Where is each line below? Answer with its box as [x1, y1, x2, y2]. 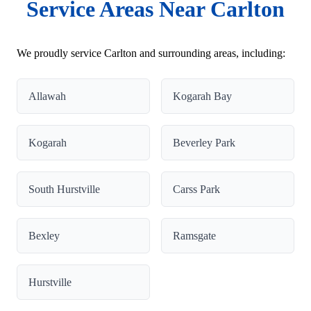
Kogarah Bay [173, 90, 232, 102]
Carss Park [173, 183, 220, 195]
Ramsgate [173, 229, 216, 242]
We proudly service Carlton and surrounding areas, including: [17, 47, 285, 59]
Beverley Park [173, 136, 235, 149]
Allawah [28, 90, 66, 102]
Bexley [28, 229, 60, 242]
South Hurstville [28, 183, 100, 195]
